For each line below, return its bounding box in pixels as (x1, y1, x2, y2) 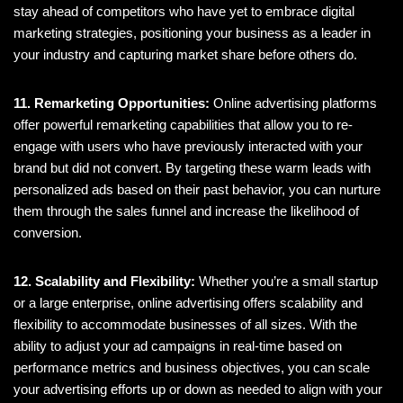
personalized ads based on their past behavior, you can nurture (13, 182, 381, 198)
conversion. (13, 225, 82, 241)
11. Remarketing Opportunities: (13, 95, 210, 112)
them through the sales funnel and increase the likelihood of (13, 203, 359, 219)
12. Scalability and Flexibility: (13, 273, 195, 290)
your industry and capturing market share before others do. (13, 47, 357, 63)
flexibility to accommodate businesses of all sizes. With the (13, 317, 357, 333)
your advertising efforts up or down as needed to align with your (13, 381, 382, 398)
